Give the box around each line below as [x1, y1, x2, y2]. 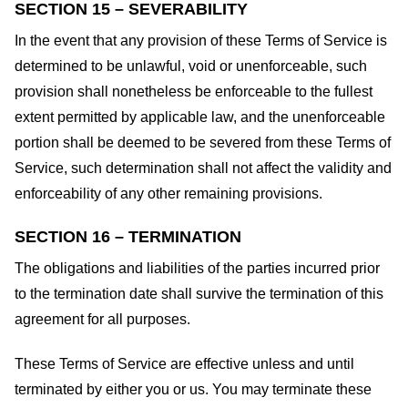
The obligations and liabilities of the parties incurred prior [15, 260, 380, 277]
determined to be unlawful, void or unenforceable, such [15, 58, 367, 75]
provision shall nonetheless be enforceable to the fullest [15, 84, 372, 100]
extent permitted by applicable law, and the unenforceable [15, 109, 385, 126]
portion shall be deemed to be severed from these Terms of [15, 135, 391, 151]
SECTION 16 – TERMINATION [15, 228, 241, 247]
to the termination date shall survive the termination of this [15, 286, 383, 302]
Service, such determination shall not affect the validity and [15, 160, 392, 177]
